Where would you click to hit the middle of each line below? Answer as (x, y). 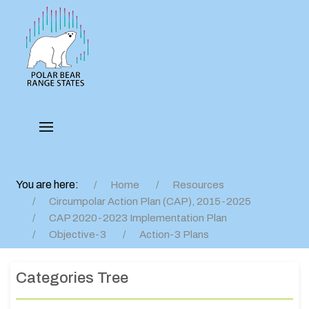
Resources (198, 185)
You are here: (49, 185)
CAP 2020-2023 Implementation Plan (138, 218)
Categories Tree (72, 278)
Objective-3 (78, 235)
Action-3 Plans (174, 235)
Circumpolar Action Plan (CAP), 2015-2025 (150, 201)
